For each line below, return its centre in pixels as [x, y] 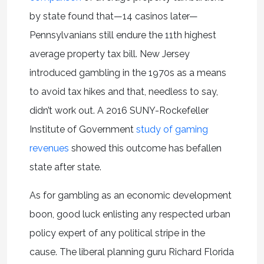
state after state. [65, 167]
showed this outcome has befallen [145, 148]
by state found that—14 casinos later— [113, 16]
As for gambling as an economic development [130, 195]
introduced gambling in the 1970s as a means [128, 72]
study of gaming [172, 129]
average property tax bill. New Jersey [109, 54]
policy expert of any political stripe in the [117, 233]
